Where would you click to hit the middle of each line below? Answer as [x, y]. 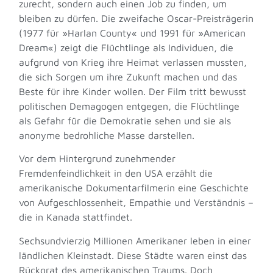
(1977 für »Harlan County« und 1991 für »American [133, 33]
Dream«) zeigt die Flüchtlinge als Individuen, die [126, 47]
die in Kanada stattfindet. [76, 217]
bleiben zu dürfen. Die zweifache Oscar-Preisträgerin [136, 18]
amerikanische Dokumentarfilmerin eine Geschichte [134, 188]
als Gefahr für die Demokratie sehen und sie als [125, 120]
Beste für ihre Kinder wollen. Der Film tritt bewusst [133, 91]
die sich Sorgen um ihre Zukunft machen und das [128, 76]
